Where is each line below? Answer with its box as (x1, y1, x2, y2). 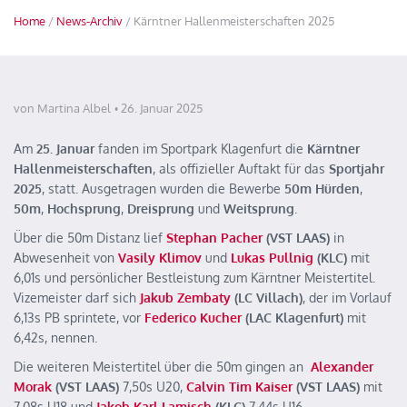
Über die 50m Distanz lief (14, 230, 166, 245)
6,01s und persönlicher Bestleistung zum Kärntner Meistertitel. (14, 270, 375, 285)
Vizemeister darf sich (14, 290, 140, 305)
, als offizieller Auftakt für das (153, 161, 329, 176)
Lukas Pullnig (231, 250, 313, 265)
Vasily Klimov (118, 250, 202, 265)
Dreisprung (127, 201, 194, 216)
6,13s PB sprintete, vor (14, 310, 144, 325)
